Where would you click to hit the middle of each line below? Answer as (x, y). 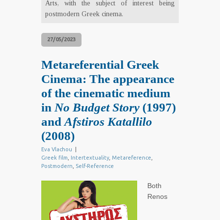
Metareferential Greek (100, 65)
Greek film (55, 158)
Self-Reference (95, 166)
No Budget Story (97, 108)
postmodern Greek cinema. (84, 14)
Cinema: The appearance (108, 79)
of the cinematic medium (106, 93)
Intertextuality (90, 158)
